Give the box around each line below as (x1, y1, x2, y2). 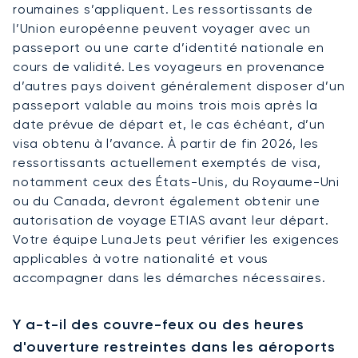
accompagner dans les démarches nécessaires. (13, 269, 326, 285)
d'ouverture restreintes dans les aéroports (13, 337, 336, 356)
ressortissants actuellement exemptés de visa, (13, 154, 321, 170)
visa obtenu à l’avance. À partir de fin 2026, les (13, 135, 320, 151)
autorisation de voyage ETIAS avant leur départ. (13, 212, 329, 228)
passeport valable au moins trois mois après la (13, 97, 318, 113)
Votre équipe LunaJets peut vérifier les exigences (13, 231, 340, 247)
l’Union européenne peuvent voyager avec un (13, 20, 311, 36)
